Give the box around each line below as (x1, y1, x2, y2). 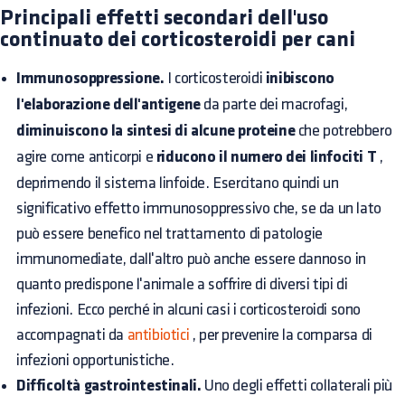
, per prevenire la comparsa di (189, 326, 372, 343)
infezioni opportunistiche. (16, 352, 174, 368)
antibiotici (127, 326, 190, 343)
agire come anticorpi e (16, 148, 156, 165)
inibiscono (265, 70, 334, 88)
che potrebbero (295, 122, 392, 138)
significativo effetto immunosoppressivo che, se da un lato (16, 200, 381, 216)
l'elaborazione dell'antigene (16, 96, 201, 114)
